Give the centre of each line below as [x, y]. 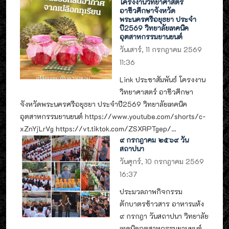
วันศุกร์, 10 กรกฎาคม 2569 [162, 162]
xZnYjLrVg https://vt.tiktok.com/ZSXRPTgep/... [98, 128]
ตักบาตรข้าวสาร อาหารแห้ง [162, 203]
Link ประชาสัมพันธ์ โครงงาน [163, 79]
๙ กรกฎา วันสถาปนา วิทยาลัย [164, 216]
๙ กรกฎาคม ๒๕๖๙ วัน [154, 140]
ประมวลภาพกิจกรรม [151, 191]
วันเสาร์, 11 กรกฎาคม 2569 [161, 50]
